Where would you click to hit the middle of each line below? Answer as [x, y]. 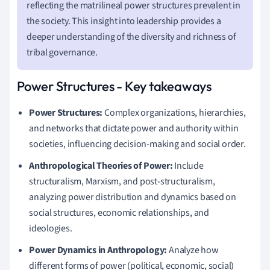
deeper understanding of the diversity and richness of [131, 36]
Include [188, 165]
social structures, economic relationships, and [119, 212]
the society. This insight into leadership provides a [124, 21]
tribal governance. [62, 52]
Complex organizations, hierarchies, [174, 112]
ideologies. [51, 228]
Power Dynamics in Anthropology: [98, 250]
